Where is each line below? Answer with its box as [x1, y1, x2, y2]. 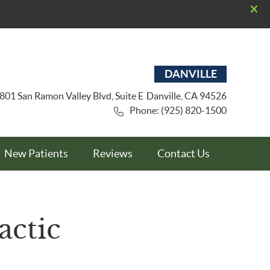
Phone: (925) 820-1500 [130, 105, 227, 116]
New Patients [4, 147, 68, 160]
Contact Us [157, 147, 210, 160]
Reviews [93, 147, 133, 160]
